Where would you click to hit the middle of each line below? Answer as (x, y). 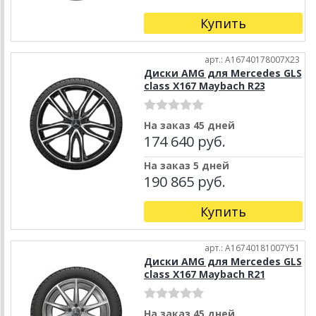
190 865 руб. (184, 182)
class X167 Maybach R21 (204, 274)
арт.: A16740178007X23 (252, 60)
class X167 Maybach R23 (204, 86)
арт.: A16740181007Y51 (252, 248)
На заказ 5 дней (186, 166)
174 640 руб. (184, 142)
